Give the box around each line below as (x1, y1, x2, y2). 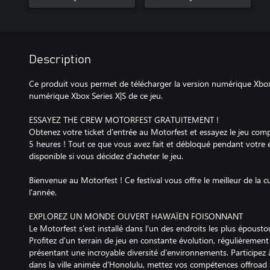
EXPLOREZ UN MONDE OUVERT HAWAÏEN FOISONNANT (29, 210, 243, 222)
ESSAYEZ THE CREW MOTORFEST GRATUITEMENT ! (29, 113, 219, 125)
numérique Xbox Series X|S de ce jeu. (29, 89, 163, 101)
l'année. (29, 186, 57, 198)
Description (29, 53, 91, 66)
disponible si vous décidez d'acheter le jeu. (29, 149, 183, 162)
